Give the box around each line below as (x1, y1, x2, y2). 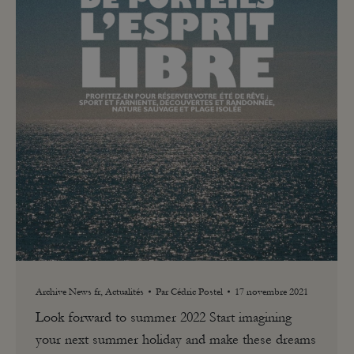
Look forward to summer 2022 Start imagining (36, 309, 292, 326)
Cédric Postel (171, 286, 223, 297)
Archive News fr (36, 286, 100, 297)
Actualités (105, 286, 144, 297)
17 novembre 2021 (235, 286, 308, 297)
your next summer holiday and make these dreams (36, 331, 316, 348)
